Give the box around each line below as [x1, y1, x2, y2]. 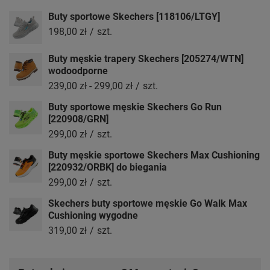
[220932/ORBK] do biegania [48, 162, 167, 174]
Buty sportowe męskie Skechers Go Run [48, 101, 222, 113]
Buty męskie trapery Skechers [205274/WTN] [48, 53, 243, 65]
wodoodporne [48, 65, 108, 77]
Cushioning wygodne [48, 210, 138, 222]
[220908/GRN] [48, 113, 108, 125]
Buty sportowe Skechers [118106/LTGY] [48, 11, 220, 23]
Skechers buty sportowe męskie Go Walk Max [48, 198, 247, 210]
